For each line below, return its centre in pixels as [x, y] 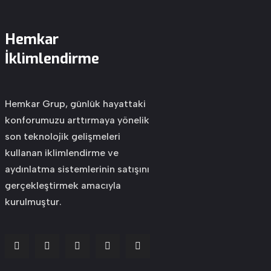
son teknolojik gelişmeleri [62, 136]
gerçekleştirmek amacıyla [63, 185]
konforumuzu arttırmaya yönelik [77, 120]
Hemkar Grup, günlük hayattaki [75, 104]
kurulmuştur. [33, 202]
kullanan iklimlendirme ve [61, 153]
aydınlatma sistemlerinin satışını [77, 169]
